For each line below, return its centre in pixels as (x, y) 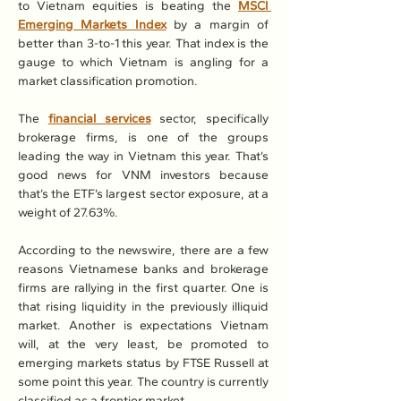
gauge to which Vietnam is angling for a (143, 62)
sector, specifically (209, 119)
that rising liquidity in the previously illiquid (143, 307)
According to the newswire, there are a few (143, 250)
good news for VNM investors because (143, 175)
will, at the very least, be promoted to (143, 344)
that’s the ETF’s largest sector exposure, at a (143, 194)
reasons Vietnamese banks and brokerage (143, 269)
